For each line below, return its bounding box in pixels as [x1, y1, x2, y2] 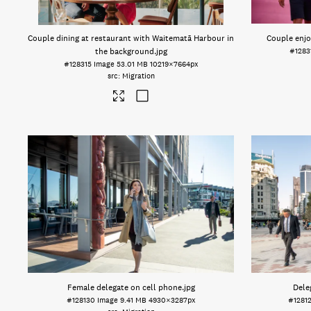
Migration [121, 71, 155, 81]
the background [94, 46, 154, 57]
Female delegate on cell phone [67, 282, 182, 293]
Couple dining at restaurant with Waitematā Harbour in [28, 33, 235, 44]
